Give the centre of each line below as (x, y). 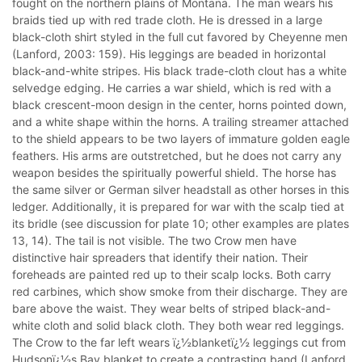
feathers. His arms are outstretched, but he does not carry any (177, 156)
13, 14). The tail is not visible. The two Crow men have (154, 240)
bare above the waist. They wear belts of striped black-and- (171, 308)
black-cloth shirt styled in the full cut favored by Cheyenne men (180, 37)
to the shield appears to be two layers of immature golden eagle (181, 139)
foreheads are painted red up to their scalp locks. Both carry (172, 274)
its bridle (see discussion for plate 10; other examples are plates (181, 223)
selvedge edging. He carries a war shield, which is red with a (172, 88)
